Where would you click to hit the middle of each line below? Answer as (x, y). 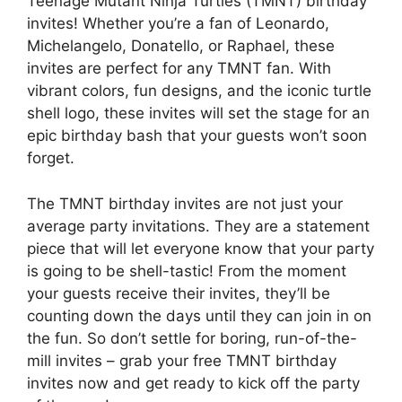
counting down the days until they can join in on (199, 315)
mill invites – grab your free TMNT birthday (182, 360)
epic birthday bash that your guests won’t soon (197, 136)
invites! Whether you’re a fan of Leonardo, (178, 24)
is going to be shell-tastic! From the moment (187, 271)
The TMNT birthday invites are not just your (185, 203)
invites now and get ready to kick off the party (193, 383)
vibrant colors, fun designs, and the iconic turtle (199, 91)
